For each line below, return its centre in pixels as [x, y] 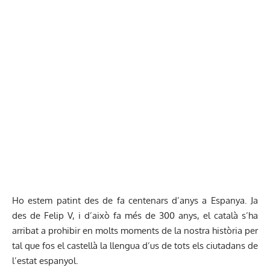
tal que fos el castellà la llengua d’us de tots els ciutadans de [135, 245]
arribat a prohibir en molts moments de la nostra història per [135, 230]
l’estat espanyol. [45, 260]
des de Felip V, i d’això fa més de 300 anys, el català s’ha [135, 215]
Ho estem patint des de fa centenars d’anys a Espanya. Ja [135, 200]
